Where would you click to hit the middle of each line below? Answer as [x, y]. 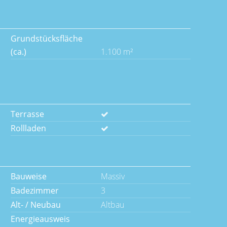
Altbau [112, 205]
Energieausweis [40, 219]
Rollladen [28, 128]
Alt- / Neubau [36, 205]
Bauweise [29, 176]
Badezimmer [35, 191]
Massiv [112, 176]
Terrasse [27, 114]
